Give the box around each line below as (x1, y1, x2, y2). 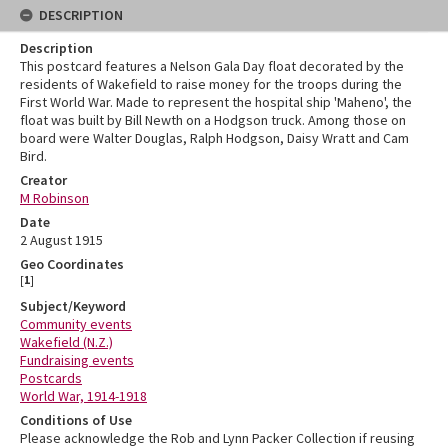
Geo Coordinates (20, 255, 124, 274)
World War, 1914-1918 (20, 387, 147, 406)
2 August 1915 (20, 231, 103, 250)
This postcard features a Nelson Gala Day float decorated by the (20, 57, 404, 76)
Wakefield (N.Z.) (20, 333, 113, 352)
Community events (20, 315, 132, 334)
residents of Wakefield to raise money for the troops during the (20, 75, 402, 94)
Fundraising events (20, 351, 134, 370)
